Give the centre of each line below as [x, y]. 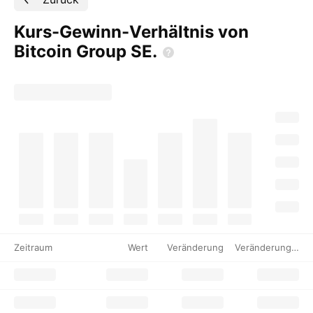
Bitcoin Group [72, 51]
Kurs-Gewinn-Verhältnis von [131, 32]
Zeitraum [33, 247]
